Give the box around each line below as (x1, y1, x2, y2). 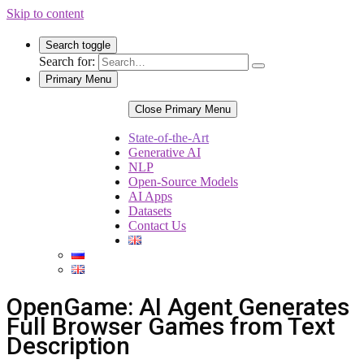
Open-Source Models (128, 175, 238, 188)
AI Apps (128, 189, 172, 203)
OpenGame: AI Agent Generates (6, 292, 349, 321)
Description (6, 331, 130, 360)
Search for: (39, 54, 95, 68)
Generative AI (128, 145, 201, 159)
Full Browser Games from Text (6, 311, 335, 340)
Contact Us (128, 219, 186, 232)
